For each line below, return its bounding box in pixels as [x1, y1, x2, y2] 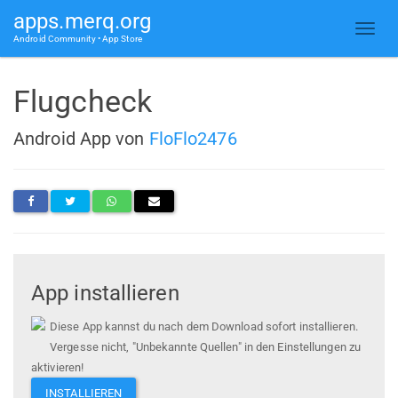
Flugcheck [13, 84, 152, 119]
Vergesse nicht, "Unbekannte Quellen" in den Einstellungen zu [50, 340, 362, 354]
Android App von [13, 127, 149, 149]
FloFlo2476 [148, 127, 237, 149]
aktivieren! [31, 361, 84, 375]
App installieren [31, 281, 179, 306]
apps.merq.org [13, 9, 152, 34]
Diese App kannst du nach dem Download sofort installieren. [50, 320, 358, 334]
